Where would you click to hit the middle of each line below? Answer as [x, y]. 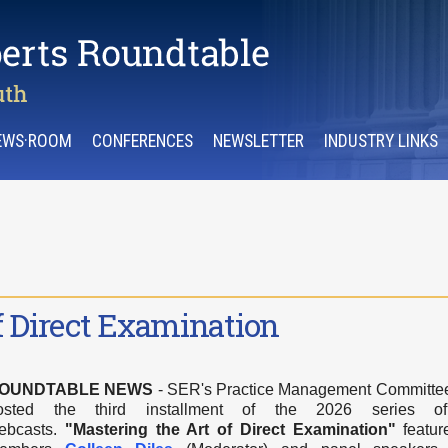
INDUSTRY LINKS [381, 141]
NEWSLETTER [258, 141]
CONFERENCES [142, 141]
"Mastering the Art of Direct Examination [226, 429]
